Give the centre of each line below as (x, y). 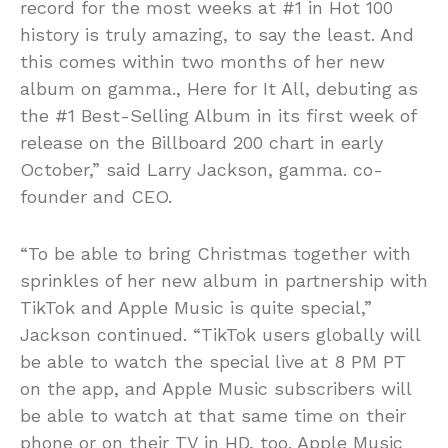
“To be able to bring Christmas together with (215, 254)
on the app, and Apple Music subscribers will (215, 389)
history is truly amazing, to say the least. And (217, 35)
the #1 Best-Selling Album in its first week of (218, 116)
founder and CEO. (96, 197)
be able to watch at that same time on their (213, 416)
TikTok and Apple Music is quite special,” (196, 308)
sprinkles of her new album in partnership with (224, 281)
